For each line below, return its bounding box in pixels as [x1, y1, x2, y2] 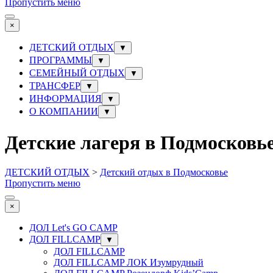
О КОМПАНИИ [29, 106, 98, 117]
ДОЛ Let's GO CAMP [29, 222, 118, 233]
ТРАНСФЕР [29, 80, 80, 91]
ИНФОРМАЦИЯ [29, 93, 102, 104]
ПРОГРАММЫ [29, 55, 92, 66]
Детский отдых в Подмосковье [100, 167, 228, 178]
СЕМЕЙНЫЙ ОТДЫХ [29, 68, 125, 79]
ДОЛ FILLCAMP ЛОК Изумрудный [54, 257, 204, 268]
